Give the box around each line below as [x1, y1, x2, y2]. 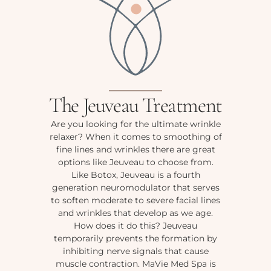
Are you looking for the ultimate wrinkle [50, 119, 221, 130]
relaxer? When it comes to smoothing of [49, 131, 222, 143]
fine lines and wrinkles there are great [56, 144, 215, 155]
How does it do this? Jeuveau [74, 220, 197, 232]
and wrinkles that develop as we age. [58, 207, 213, 219]
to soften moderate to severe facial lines [51, 195, 220, 206]
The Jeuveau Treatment [49, 93, 222, 119]
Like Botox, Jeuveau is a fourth [71, 169, 200, 181]
